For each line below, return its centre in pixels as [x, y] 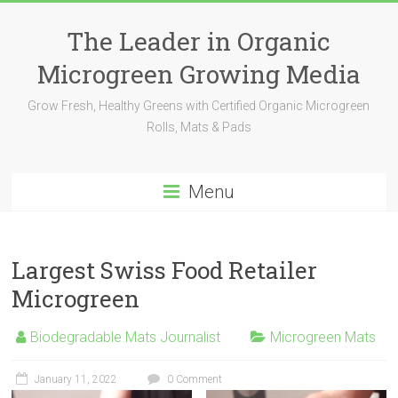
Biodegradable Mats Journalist [126, 337]
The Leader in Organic [199, 41]
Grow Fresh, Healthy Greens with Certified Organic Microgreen [199, 106]
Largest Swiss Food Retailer [165, 270]
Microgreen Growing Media [199, 74]
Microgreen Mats [323, 337]
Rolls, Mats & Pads [199, 127]
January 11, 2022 [76, 379]
